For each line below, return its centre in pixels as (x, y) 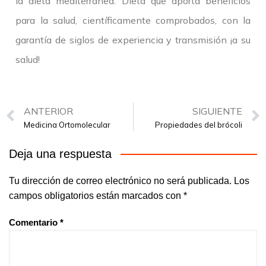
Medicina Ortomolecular (67, 124)
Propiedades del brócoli (199, 124)
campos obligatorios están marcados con (96, 196)
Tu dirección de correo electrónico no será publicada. (120, 181)
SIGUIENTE (217, 111)
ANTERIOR (48, 111)
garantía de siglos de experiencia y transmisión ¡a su (133, 40)
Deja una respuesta (60, 154)
